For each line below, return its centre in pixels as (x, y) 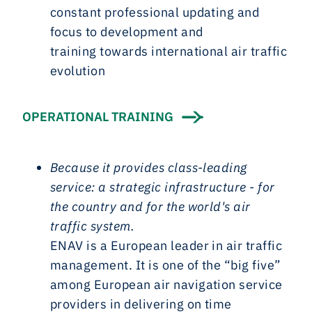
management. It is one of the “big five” (166, 265)
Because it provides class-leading (149, 167)
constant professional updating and (155, 12)
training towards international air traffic (169, 51)
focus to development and (127, 32)
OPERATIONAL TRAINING (98, 117)
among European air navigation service (166, 284)
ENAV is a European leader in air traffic (166, 245)
